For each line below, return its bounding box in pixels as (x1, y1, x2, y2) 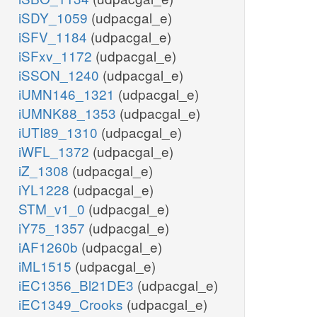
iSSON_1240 (18, 65, 103, 85)
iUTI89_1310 (18, 122, 101, 142)
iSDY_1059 (18, 8, 91, 28)
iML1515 (18, 256, 75, 276)
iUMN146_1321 (18, 84, 118, 104)
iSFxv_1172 (18, 46, 96, 66)
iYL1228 (18, 180, 73, 200)
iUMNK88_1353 (18, 103, 120, 123)
